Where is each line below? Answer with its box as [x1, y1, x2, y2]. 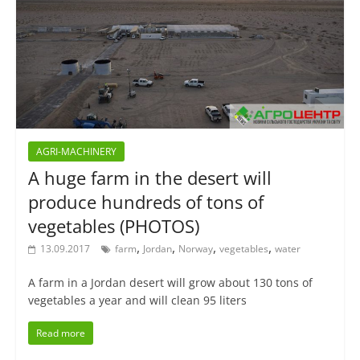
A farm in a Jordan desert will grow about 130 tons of [27, 275, 313, 291]
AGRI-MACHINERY [35, 145, 117, 159]
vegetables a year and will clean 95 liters [27, 292, 247, 309]
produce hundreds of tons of [27, 190, 264, 215]
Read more [35, 326, 85, 341]
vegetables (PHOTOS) [27, 214, 199, 239]
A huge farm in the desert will [27, 166, 272, 190]
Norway [178, 242, 213, 256]
